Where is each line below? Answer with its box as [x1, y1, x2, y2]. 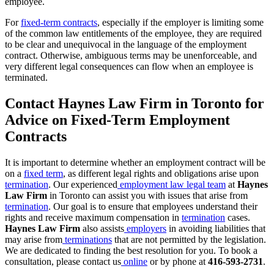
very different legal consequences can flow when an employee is [5, 61, 253, 72]
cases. [225, 212, 250, 223]
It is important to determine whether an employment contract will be [5, 157, 265, 168]
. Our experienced [48, 179, 117, 190]
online [121, 256, 147, 267]
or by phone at [147, 256, 208, 267]
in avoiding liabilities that [166, 223, 265, 234]
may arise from [5, 234, 62, 245]
